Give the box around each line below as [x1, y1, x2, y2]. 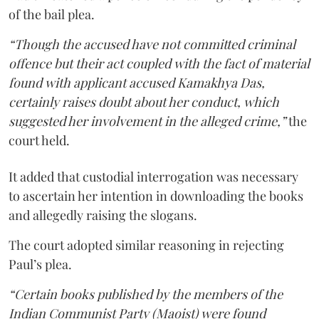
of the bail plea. [9, 5, 95, 23]
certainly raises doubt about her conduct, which [9, 93, 279, 110]
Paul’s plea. [9, 255, 72, 273]
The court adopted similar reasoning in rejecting [9, 236, 284, 253]
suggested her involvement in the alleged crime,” [9, 112, 286, 130]
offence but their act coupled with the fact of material [9, 54, 310, 72]
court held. [9, 131, 73, 149]
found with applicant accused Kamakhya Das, [9, 73, 265, 91]
